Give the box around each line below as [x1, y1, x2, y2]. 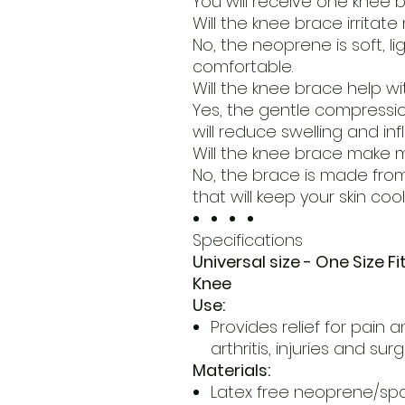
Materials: [192, 359, 270, 382]
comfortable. [192, 55, 293, 79]
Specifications [192, 229, 303, 252]
